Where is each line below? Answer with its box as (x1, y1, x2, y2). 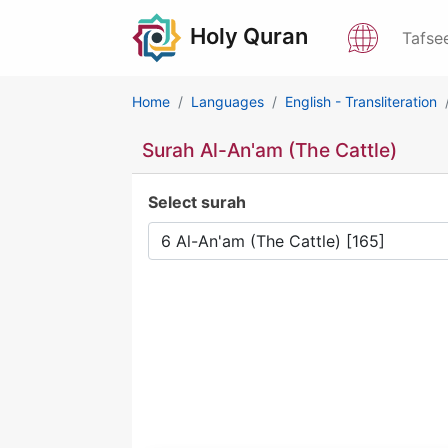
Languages (191, 93, 264, 110)
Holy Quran (190, 23, 308, 49)
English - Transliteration (285, 93, 437, 110)
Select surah (148, 192, 246, 212)
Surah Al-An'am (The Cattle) (142, 138, 397, 162)
